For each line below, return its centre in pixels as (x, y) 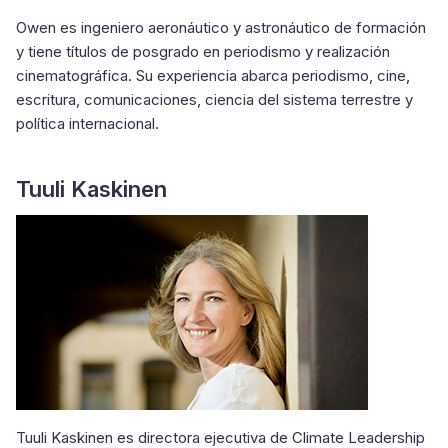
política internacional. (105, 123)
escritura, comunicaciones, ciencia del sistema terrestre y (214, 99)
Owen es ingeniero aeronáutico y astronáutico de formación (221, 27)
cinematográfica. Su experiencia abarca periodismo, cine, (213, 75)
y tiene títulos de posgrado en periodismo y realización (203, 51)
